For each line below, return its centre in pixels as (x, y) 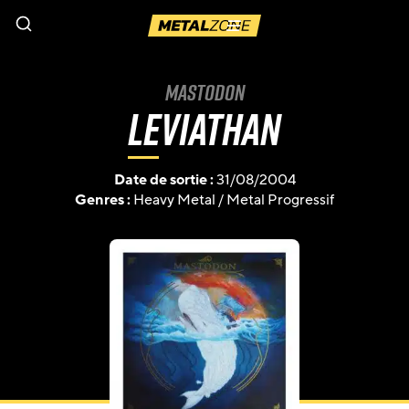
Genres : (104, 200)
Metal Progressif (280, 200)
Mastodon (204, 92)
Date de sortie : (165, 180)
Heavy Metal (174, 200)
